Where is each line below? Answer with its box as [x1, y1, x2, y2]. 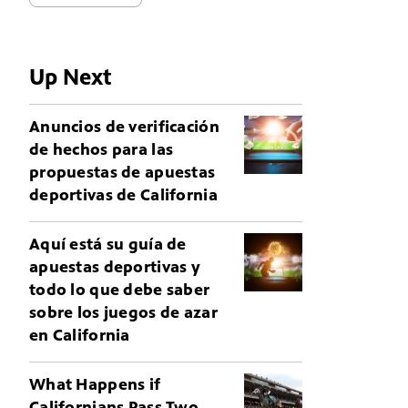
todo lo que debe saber [29, 280, 210, 300]
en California [29, 325, 130, 345]
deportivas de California [29, 185, 218, 205]
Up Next [29, 65, 111, 90]
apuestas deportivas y [29, 257, 201, 277]
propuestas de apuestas [29, 162, 216, 182]
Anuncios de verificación [29, 117, 219, 137]
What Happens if [29, 374, 161, 394]
